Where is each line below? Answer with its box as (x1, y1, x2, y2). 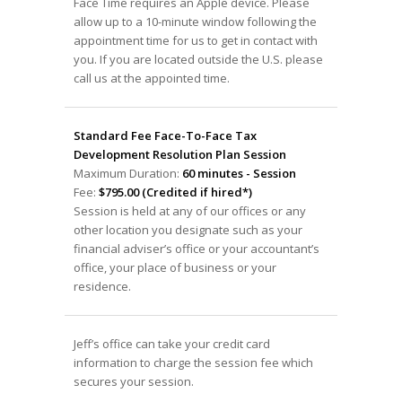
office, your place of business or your (73, 258, 276, 275)
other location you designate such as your (73, 221, 302, 238)
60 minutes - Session (181, 164, 296, 181)
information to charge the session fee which (73, 354, 313, 371)
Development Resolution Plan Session (73, 145, 286, 162)
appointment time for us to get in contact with (73, 31, 318, 48)
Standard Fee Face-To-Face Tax (73, 127, 257, 144)
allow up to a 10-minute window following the (73, 13, 317, 30)
